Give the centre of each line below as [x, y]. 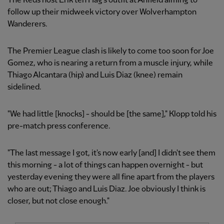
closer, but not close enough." [58, 201]
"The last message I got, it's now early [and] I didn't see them [111, 153]
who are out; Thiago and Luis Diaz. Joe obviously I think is [106, 189]
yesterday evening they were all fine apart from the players [111, 177]
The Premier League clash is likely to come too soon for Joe [111, 51]
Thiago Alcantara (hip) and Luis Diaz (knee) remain [95, 75]
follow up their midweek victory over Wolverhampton [102, 12]
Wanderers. [27, 24]
